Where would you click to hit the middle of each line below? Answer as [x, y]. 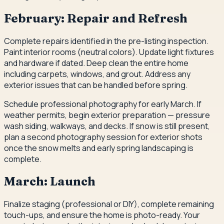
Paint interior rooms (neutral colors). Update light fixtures [109, 52]
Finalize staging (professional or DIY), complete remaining [109, 204]
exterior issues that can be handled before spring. [96, 85]
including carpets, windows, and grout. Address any [97, 74]
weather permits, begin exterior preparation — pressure [107, 115]
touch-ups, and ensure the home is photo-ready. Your [102, 215]
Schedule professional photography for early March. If [103, 104]
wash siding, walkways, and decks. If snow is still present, [107, 126]
